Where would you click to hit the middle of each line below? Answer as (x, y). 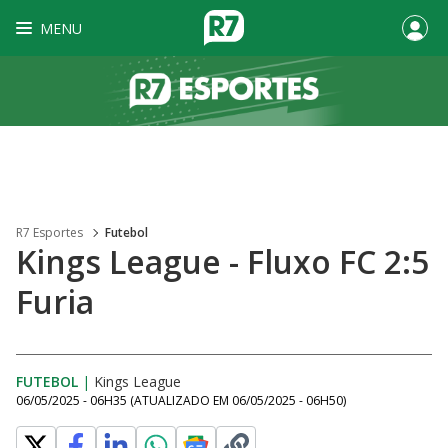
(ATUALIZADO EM (181, 400)
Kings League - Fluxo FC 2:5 (222, 261)
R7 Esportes (49, 232)
